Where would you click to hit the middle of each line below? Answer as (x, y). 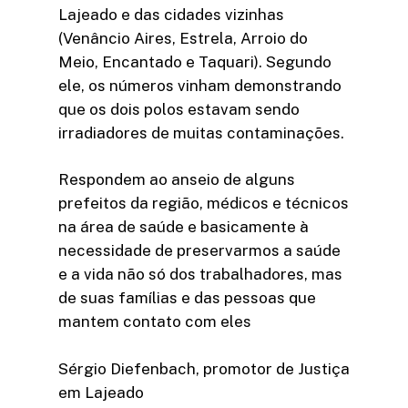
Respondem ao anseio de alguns (177, 180)
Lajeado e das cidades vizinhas (171, 14)
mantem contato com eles (155, 322)
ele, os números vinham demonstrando (200, 85)
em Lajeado (101, 392)
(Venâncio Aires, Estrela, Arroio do (183, 38)
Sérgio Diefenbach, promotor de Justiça (204, 368)
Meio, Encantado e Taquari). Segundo (195, 61)
